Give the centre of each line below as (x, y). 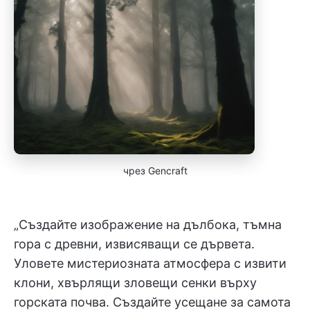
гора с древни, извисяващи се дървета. (134, 244)
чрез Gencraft (155, 171)
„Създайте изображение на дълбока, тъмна (148, 225)
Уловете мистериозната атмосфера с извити (150, 263)
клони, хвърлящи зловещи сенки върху (135, 283)
